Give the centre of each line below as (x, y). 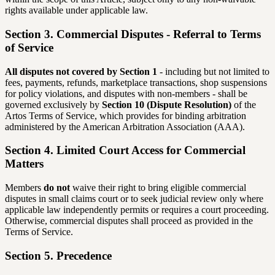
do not (57, 187)
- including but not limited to (213, 71)
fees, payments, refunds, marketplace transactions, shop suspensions (136, 82)
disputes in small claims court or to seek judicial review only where (134, 198)
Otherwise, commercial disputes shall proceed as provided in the (129, 220)
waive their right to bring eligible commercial (158, 187)
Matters (24, 164)
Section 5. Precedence (58, 255)
